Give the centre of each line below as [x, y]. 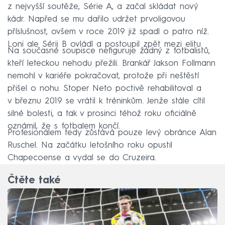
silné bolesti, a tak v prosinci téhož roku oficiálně [102, 114]
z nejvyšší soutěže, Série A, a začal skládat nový [103, 7]
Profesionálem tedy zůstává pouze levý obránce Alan [112, 133]
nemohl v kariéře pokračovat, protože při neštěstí [103, 76]
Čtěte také [34, 181]
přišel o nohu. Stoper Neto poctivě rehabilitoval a [104, 88]
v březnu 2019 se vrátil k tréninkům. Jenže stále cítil [106, 101]
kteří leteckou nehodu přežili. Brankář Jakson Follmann [111, 63]
